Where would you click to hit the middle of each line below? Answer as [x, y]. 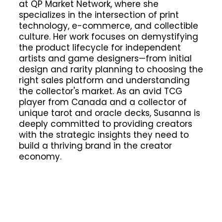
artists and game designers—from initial [105, 58]
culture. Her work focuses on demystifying [108, 36]
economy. [40, 156]
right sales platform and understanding [104, 80]
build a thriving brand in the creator [95, 145]
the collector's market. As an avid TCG [100, 91]
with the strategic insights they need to [104, 135]
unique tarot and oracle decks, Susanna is [109, 113]
